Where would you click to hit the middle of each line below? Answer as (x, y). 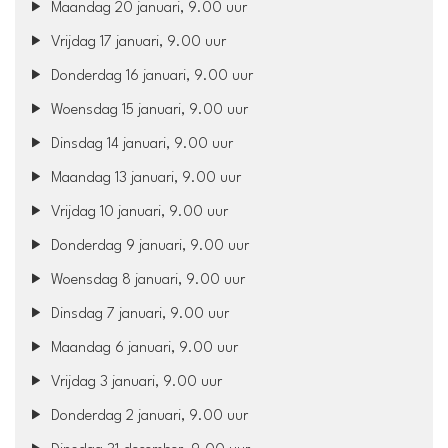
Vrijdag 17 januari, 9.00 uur (137, 42)
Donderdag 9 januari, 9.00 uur (148, 246)
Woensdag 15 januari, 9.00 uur (148, 110)
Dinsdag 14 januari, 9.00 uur (140, 144)
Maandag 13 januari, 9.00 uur (144, 178)
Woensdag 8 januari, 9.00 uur (146, 280)
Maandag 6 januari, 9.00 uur (143, 348)
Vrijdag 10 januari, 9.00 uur (138, 212)
